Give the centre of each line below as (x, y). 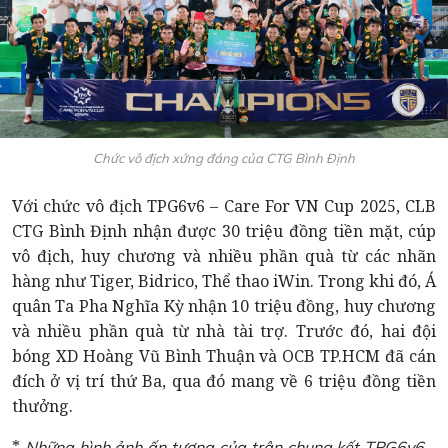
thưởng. (42, 405)
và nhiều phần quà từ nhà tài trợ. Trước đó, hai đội (224, 330)
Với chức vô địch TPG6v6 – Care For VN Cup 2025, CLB (224, 205)
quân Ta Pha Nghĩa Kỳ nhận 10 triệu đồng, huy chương (224, 305)
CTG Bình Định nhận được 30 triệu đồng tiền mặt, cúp (224, 230)
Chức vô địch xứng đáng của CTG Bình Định (224, 157)
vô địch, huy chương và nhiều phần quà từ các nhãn (224, 255)
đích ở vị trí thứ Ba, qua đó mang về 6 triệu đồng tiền (224, 380)
